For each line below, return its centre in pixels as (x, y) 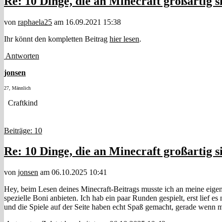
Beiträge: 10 (23, 130)
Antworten (22, 55)
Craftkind (21, 103)
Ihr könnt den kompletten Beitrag (57, 39)
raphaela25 (35, 22)
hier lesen (124, 39)
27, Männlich (17, 88)
